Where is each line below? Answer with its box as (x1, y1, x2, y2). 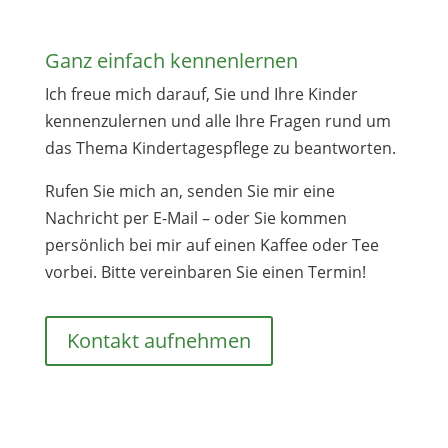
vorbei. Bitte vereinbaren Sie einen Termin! (44, 261, 366, 283)
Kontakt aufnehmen (66, 327, 251, 354)
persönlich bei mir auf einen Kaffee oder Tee (44, 234, 379, 256)
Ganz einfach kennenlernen (44, 47, 298, 74)
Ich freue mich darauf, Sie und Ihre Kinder (44, 83, 358, 105)
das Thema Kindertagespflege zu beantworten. (44, 137, 396, 159)
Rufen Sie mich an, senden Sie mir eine (44, 180, 335, 202)
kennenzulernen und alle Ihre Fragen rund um (44, 110, 391, 132)
